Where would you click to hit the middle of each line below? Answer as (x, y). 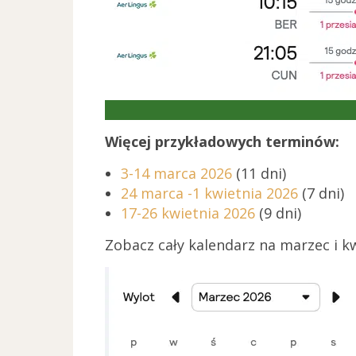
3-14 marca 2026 (178, 173)
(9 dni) (280, 213)
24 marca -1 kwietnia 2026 (211, 193)
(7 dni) (323, 193)
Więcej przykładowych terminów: (222, 141)
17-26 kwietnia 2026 (190, 213)
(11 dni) (261, 173)
